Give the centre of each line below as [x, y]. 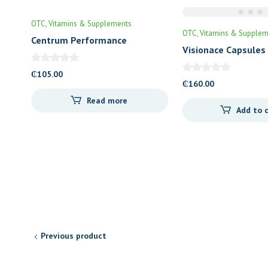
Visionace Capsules [224, 50]
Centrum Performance [79, 40]
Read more [107, 100]
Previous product [74, 236]
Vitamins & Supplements [90, 24]
